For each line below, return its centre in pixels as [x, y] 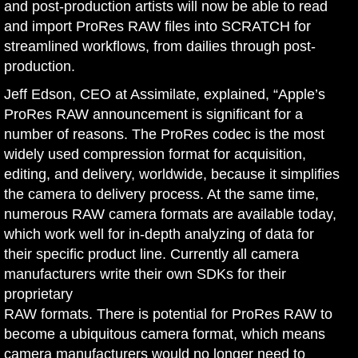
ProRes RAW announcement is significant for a [153, 115]
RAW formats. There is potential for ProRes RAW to [168, 314]
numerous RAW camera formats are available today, [170, 215]
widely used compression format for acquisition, [155, 155]
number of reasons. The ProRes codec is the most [164, 135]
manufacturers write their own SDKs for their [145, 274]
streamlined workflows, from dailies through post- [160, 47]
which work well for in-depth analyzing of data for [159, 235]
